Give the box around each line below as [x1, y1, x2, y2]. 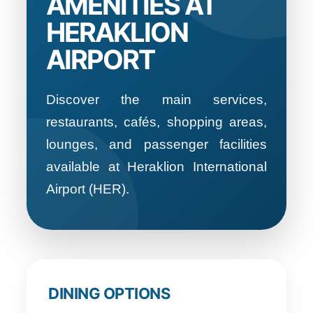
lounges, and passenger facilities [46, 136, 267, 152]
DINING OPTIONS [48, 284, 170, 303]
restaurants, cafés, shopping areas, [46, 114, 267, 129]
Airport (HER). [46, 181, 129, 196]
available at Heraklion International [46, 159, 267, 174]
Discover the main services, [46, 92, 267, 107]
